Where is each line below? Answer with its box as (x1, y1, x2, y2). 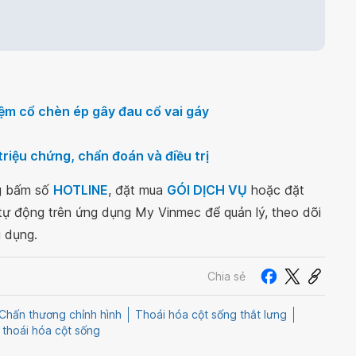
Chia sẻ (207, 269, 246, 283)
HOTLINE (53, 182, 108, 198)
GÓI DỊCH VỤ (167, 182, 247, 198)
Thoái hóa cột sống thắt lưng (135, 308, 287, 322)
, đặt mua (108, 182, 167, 198)
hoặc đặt (247, 182, 304, 198)
